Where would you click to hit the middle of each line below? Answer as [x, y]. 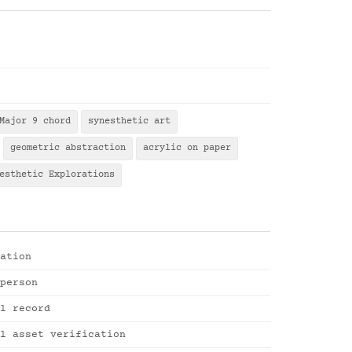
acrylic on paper [187, 148]
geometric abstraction [68, 148]
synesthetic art [129, 121]
